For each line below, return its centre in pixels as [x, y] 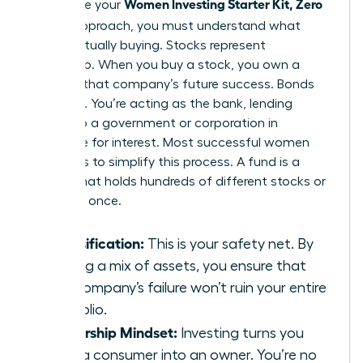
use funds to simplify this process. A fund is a [165, 162]
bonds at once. [76, 201]
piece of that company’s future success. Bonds [172, 84]
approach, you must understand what [185, 26]
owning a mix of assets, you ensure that [176, 265]
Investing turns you [241, 333]
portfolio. [77, 309]
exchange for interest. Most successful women [170, 142]
